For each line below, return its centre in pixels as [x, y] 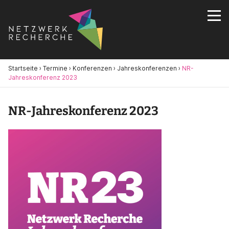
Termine [55, 68]
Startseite [23, 68]
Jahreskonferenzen [147, 68]
